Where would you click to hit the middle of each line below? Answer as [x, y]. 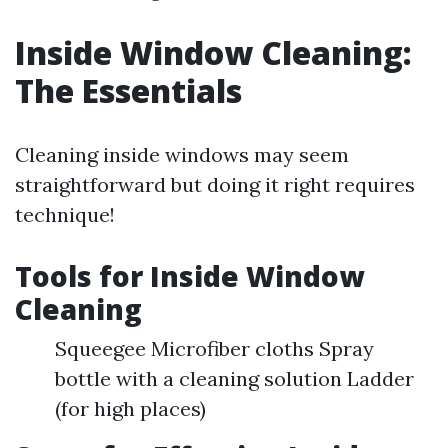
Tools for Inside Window [189, 276]
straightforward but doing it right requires [215, 184]
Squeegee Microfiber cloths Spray [214, 348]
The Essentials [128, 90]
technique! [65, 214]
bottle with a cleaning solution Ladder [234, 378]
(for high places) [130, 408]
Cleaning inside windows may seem [182, 154]
